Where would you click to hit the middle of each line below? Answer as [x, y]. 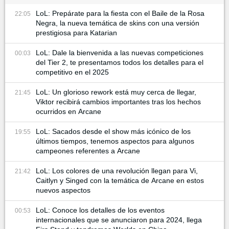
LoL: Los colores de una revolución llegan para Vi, [117, 171]
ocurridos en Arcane [68, 112]
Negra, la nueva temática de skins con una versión [118, 23]
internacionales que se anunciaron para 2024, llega [119, 220]
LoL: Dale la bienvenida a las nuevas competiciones [120, 53]
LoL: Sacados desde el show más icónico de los [113, 132]
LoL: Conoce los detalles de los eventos [100, 210]
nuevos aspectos [63, 190]
